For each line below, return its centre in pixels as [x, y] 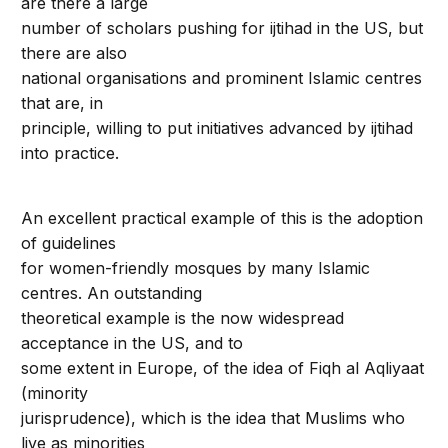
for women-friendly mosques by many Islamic [196, 268]
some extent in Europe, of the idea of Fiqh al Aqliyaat [223, 368]
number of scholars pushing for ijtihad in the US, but [222, 28]
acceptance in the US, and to [132, 343]
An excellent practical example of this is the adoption [222, 218]
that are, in [62, 103]
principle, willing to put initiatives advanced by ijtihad [217, 128]
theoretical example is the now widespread [183, 318]
